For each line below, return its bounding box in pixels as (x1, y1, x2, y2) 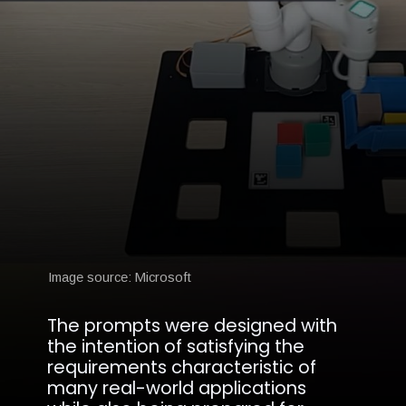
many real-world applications (47, 375, 307, 401)
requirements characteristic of (47, 354, 317, 381)
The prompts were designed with (47, 313, 338, 339)
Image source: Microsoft (48, 269, 192, 285)
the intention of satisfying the (47, 333, 305, 360)
